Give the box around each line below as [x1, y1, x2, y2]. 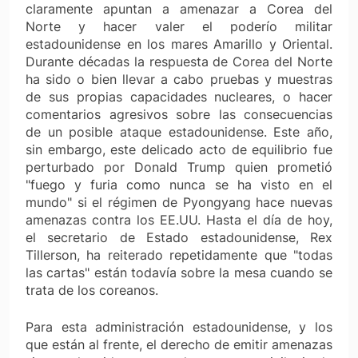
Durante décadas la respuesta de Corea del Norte [26, 53, 332, 70]
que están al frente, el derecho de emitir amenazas [26, 336, 332, 352]
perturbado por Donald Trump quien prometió [26, 158, 332, 175]
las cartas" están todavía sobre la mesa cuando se [26, 264, 332, 280]
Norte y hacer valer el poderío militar [26, 18, 332, 34]
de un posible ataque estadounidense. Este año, [26, 123, 332, 140]
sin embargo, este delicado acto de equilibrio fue [26, 141, 332, 157]
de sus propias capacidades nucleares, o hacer [26, 88, 332, 105]
